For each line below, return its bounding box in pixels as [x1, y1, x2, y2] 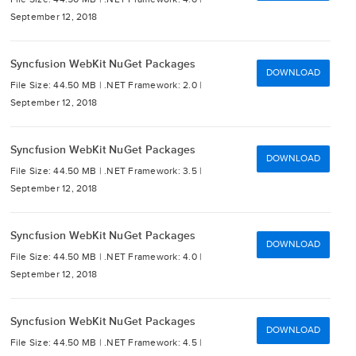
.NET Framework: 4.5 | [104, 337, 203, 349]
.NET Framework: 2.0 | [104, 79, 203, 91]
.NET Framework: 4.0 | [104, 251, 203, 263]
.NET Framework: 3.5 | [104, 165, 203, 177]
